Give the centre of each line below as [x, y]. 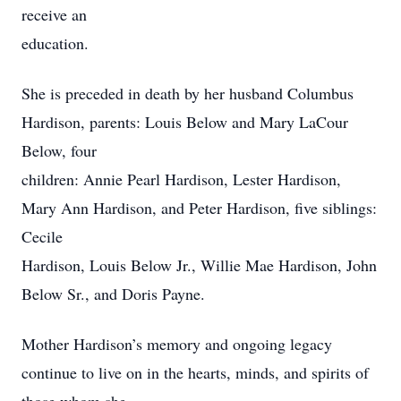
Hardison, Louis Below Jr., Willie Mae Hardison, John [199, 265]
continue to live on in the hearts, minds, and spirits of [195, 372]
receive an [54, 14]
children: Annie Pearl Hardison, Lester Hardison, [181, 179]
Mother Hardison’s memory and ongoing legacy [177, 344]
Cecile [42, 236]
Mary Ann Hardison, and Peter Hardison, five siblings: [199, 208]
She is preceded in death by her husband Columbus [188, 93]
